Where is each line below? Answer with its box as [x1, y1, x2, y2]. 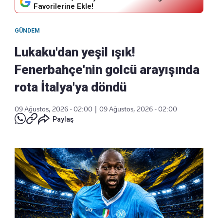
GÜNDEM [15, 27, 40, 34]
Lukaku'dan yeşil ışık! [15, 44, 135, 59]
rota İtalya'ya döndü [15, 79, 127, 94]
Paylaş [53, 115, 73, 123]
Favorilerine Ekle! [34, 1, 93, 11]
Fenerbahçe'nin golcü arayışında [15, 62, 200, 77]
